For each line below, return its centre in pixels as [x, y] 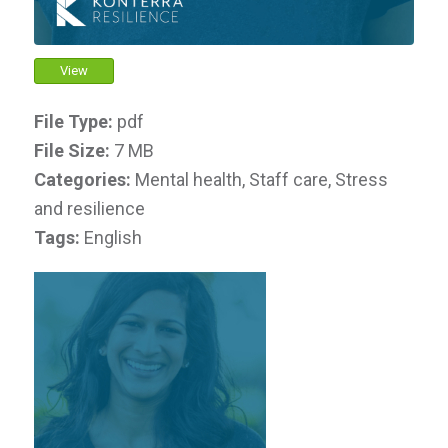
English [112, 237]
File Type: [75, 121]
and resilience [89, 208]
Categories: [84, 179]
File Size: [73, 150]
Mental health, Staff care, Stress [261, 179]
